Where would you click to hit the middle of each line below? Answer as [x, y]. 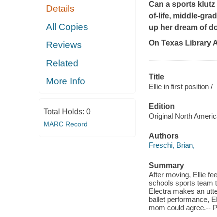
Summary [166, 165]
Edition [162, 107]
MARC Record [65, 124]
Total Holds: [65, 111]
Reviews [64, 45]
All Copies [67, 27]
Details [61, 9]
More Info [66, 81]
